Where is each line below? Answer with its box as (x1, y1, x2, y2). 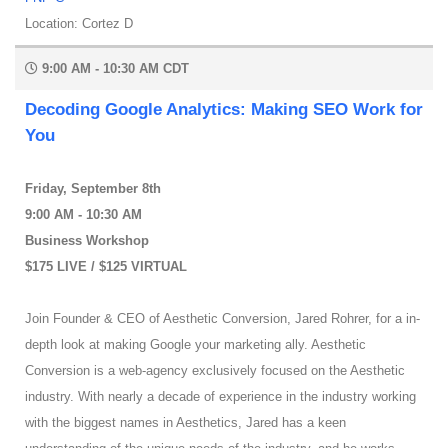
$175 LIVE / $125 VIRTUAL (25, 259, 187, 275)
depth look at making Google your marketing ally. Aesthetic (25, 337, 366, 353)
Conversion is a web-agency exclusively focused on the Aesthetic (25, 363, 405, 379)
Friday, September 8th (25, 181, 161, 197)
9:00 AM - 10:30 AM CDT (38, 61, 189, 77)
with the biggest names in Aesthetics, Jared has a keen (25, 415, 346, 431)
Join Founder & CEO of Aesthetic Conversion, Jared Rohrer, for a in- (25, 311, 420, 327)
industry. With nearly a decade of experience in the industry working (25, 389, 416, 405)
